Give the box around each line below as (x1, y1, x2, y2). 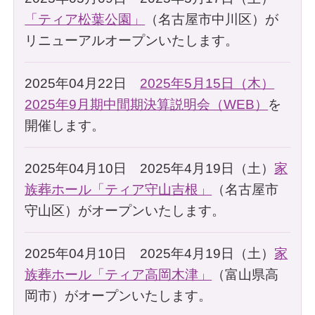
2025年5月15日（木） (140, 75, 275, 91)
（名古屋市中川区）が (145, 11, 279, 27)
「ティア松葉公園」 (25, 11, 146, 27)
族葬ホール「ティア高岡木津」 (25, 266, 212, 282)
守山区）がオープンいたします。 (25, 202, 226, 218)
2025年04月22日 (25, 75, 141, 91)
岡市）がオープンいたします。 (25, 288, 212, 303)
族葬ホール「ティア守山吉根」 (25, 181, 212, 197)
